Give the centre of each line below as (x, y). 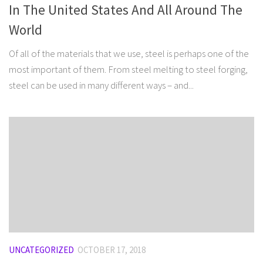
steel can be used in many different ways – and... (101, 85)
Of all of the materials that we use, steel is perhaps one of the (129, 53)
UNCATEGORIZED (41, 249)
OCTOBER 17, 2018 (112, 249)
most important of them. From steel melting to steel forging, (128, 69)
